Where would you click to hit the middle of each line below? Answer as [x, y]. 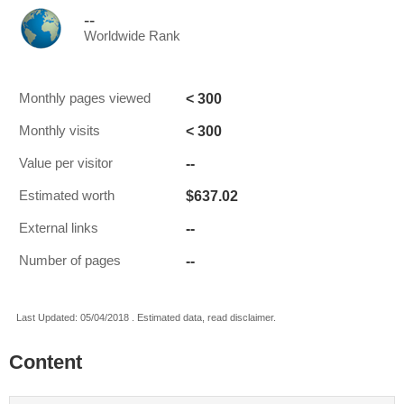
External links [59, 228]
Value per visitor [66, 163]
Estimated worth [67, 196]
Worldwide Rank [132, 36]
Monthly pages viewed [85, 98]
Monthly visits [60, 131]
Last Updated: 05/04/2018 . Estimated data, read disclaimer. [146, 317]
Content [46, 362]
